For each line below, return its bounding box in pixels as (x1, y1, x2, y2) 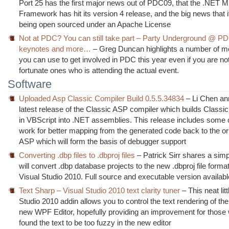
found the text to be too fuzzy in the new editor (19, 218, 172, 227)
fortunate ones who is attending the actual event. (19, 65, 179, 75)
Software (8, 77, 52, 90)
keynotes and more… (19, 44, 91, 53)
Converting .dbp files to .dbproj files (19, 150, 135, 159)
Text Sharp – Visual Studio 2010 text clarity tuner (19, 186, 180, 195)
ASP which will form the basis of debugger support (19, 136, 187, 146)
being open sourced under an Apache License (19, 19, 171, 29)
